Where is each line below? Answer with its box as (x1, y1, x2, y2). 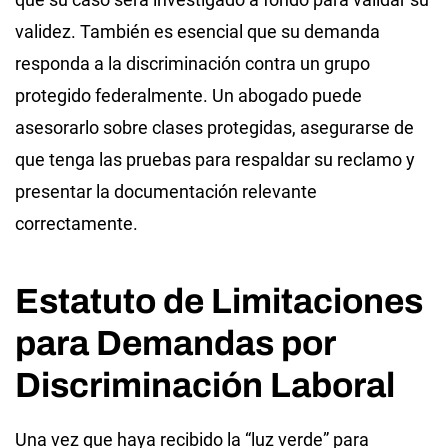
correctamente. (15, 212, 138, 234)
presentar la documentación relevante (15, 180, 317, 202)
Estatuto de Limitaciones (15, 281, 423, 320)
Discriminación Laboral (15, 365, 395, 404)
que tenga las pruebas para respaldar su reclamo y (15, 148, 415, 170)
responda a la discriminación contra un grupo (15, 52, 370, 74)
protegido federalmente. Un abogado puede (15, 84, 362, 106)
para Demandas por (15, 323, 335, 362)
